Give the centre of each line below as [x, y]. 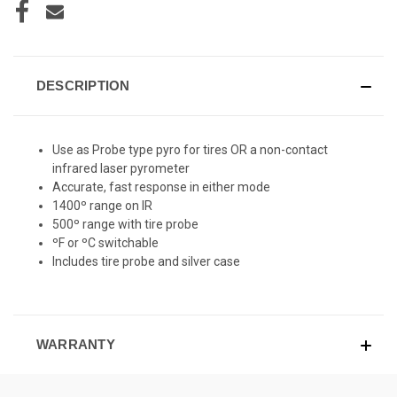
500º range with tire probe [126, 224]
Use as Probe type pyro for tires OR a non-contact [191, 149]
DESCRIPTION [83, 85]
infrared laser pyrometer [121, 168]
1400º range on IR [103, 205]
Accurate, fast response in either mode [162, 187]
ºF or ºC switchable [106, 242]
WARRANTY [75, 344]
